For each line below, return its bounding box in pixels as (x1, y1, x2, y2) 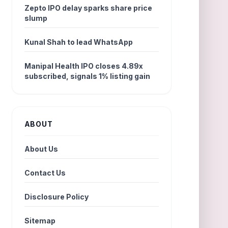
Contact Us (24, 168, 66, 177)
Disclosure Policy (24, 192, 89, 201)
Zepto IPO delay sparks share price (24, 4, 152, 12)
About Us (24, 145, 58, 153)
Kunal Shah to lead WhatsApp (24, 38, 133, 46)
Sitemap (24, 216, 55, 225)
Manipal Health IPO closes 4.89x (24, 62, 143, 70)
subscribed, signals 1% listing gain (24, 72, 150, 80)
